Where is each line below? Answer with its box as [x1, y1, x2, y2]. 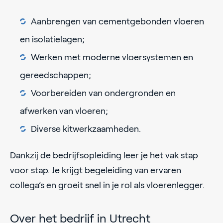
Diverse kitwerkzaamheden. [31, 124, 141, 134]
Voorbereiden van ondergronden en [31, 88, 176, 99]
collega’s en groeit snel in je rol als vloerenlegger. [10, 180, 205, 191]
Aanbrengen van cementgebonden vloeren [31, 16, 204, 27]
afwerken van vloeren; [20, 106, 108, 116]
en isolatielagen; [20, 34, 85, 45]
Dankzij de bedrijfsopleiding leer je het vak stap [10, 150, 198, 161]
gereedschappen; [20, 70, 91, 81]
